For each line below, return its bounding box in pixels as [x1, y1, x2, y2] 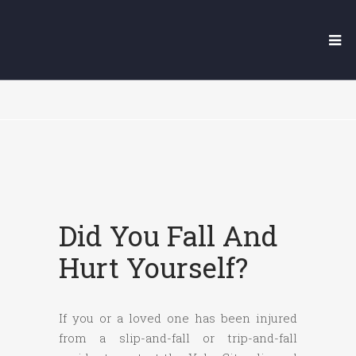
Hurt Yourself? [59, 249, 248, 286]
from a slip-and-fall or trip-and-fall [59, 330, 297, 346]
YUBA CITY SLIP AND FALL [72, 39, 284, 60]
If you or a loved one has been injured [59, 310, 297, 327]
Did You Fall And [59, 217, 278, 254]
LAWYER [142, 59, 214, 79]
